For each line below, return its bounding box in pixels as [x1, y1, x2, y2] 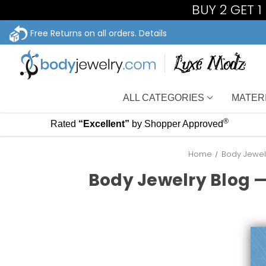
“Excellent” [78, 119, 129, 129]
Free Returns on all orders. [28, 27, 139, 39]
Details [139, 27, 167, 39]
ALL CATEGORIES [123, 92, 205, 103]
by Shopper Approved [131, 119, 223, 129]
